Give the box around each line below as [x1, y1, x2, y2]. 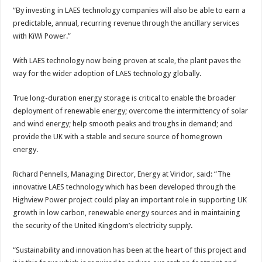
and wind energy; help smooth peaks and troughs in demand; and [13, 119, 233, 128]
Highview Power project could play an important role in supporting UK [13, 195, 247, 204]
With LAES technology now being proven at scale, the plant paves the [13, 56, 242, 65]
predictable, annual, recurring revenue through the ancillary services [13, 18, 240, 27]
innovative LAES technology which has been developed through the [13, 182, 236, 191]
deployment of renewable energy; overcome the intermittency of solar [13, 106, 249, 115]
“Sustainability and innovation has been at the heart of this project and [13, 245, 247, 254]
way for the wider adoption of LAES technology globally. [13, 68, 202, 78]
